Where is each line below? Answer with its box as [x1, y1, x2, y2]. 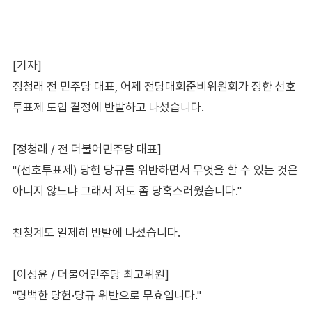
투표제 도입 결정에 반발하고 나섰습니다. [12, 100, 204, 114]
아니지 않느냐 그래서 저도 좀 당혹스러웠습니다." [12, 183, 242, 198]
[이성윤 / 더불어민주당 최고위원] [12, 267, 169, 281]
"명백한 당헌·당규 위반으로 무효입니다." [12, 288, 201, 302]
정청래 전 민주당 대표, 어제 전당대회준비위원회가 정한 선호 [12, 79, 296, 93]
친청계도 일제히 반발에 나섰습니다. [12, 225, 180, 240]
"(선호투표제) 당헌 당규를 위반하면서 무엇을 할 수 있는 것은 [12, 162, 298, 177]
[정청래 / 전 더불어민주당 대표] [12, 141, 162, 156]
